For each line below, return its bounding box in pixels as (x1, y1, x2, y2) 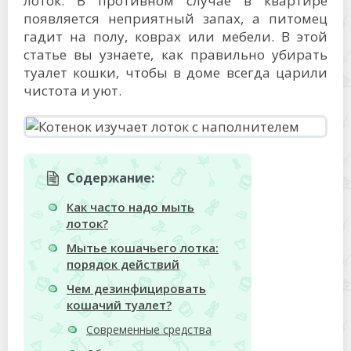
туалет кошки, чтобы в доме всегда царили (24, 63, 327, 81)
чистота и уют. (24, 81, 121, 100)
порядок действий (67, 256, 179, 273)
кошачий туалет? (67, 297, 172, 313)
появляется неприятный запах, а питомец (24, 9, 327, 27)
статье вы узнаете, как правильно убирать (24, 45, 327, 63)
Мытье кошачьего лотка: (67, 240, 219, 256)
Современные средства (86, 322, 212, 338)
